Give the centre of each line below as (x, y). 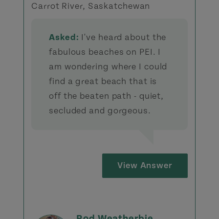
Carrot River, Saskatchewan (91, 6)
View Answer (145, 165)
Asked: (64, 37)
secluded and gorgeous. (100, 111)
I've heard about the (123, 37)
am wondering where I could (108, 67)
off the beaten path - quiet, (107, 96)
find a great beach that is (103, 81)
